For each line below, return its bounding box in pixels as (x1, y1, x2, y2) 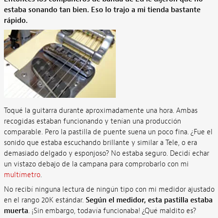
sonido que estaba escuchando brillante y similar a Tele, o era (3, 138, 197, 147)
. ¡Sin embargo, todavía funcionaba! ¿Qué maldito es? (28, 206, 196, 216)
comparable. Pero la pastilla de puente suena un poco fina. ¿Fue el (3, 127, 213, 137)
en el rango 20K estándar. (3, 195, 86, 205)
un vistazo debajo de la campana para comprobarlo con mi (3, 160, 189, 169)
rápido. (3, 16, 28, 25)
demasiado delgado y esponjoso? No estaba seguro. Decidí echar (3, 149, 209, 158)
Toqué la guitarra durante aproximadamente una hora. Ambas (3, 106, 198, 115)
